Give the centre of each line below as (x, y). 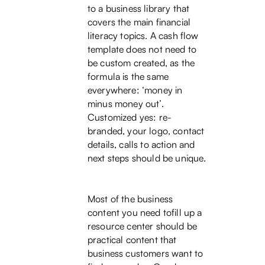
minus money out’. (126, 104)
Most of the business (130, 199)
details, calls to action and (141, 145)
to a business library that (139, 9)
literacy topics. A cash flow (143, 36)
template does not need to (142, 49)
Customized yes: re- (130, 117)
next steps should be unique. (147, 158)
